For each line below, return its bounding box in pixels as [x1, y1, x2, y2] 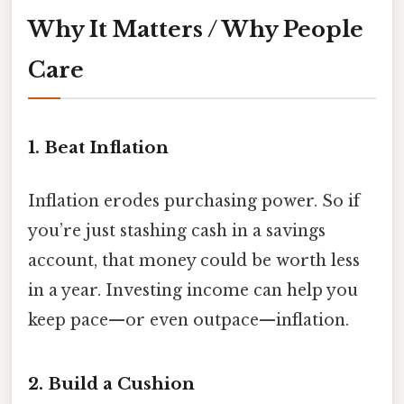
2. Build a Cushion [28, 372, 195, 394]
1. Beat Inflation [28, 136, 169, 158]
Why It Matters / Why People [28, 15, 363, 42]
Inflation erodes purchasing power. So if [28, 191, 360, 212]
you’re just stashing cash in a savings [28, 221, 326, 242]
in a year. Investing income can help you [28, 280, 358, 301]
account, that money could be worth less [28, 251, 360, 271]
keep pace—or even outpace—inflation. [28, 310, 349, 331]
